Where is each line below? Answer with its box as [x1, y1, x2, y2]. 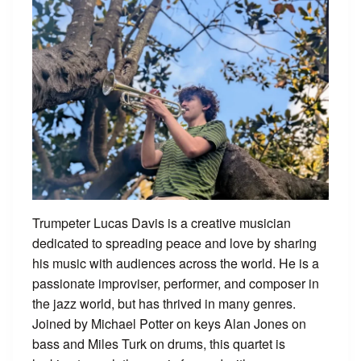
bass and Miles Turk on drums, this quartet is [32, 334, 285, 353]
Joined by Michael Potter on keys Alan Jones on [32, 313, 306, 333]
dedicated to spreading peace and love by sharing [32, 233, 317, 252]
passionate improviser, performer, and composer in [32, 273, 319, 293]
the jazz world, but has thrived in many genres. [32, 293, 296, 313]
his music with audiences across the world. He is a [32, 253, 319, 272]
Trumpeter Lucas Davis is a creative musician [32, 213, 291, 232]
